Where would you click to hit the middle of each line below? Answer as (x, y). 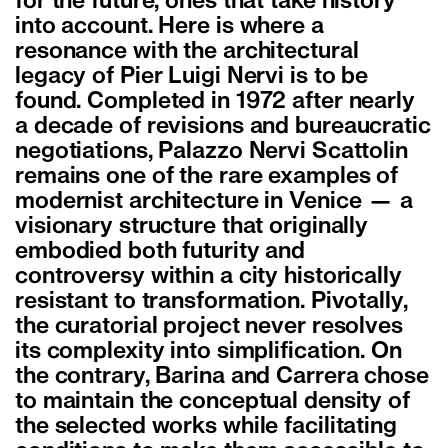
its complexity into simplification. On (208, 352)
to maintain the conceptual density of (212, 402)
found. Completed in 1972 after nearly (215, 102)
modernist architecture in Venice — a (214, 202)
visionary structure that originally (192, 227)
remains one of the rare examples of (207, 177)
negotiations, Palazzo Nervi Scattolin (211, 152)
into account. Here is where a (169, 27)
